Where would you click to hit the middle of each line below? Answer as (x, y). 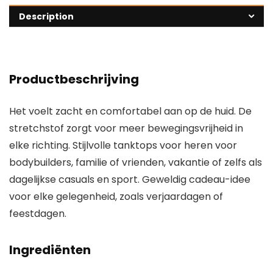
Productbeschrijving (74, 80)
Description (46, 17)
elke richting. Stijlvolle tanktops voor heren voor (123, 146)
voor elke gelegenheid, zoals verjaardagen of (116, 197)
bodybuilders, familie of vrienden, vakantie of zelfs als (136, 163)
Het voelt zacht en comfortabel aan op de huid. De (130, 112)
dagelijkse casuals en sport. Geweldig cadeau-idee (130, 180)
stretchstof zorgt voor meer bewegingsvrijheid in (126, 129)
